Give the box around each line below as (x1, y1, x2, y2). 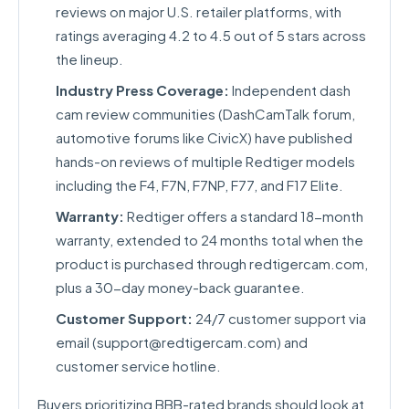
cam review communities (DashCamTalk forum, (56, 105, 355, 122)
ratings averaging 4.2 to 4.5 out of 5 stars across (56, 26, 366, 44)
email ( (56, 333, 97, 351)
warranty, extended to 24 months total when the (56, 231, 363, 248)
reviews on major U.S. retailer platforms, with (56, 3, 341, 20)
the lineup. (56, 50, 123, 68)
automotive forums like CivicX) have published (56, 129, 352, 146)
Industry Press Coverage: (56, 81, 229, 99)
